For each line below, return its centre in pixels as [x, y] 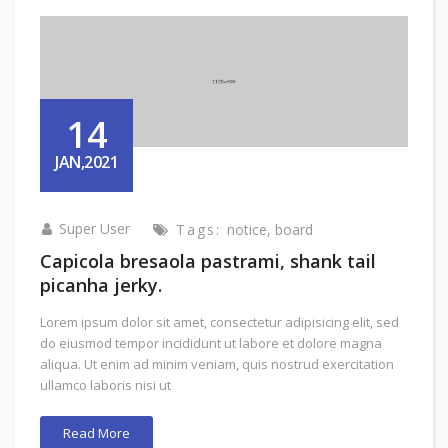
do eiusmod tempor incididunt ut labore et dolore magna [211, 343]
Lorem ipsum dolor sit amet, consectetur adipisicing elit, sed [219, 322]
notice [247, 230]
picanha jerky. [101, 285]
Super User [94, 229]
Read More [96, 433]
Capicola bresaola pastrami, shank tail [208, 261]
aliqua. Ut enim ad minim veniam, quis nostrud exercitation [217, 364]
